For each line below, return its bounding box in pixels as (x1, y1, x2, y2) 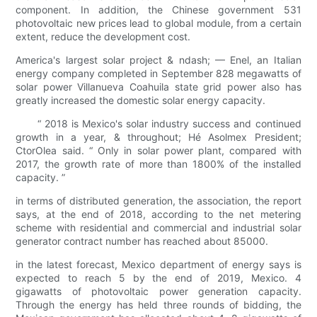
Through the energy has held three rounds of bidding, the (16, 299, 301, 311)
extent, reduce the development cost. (16, 30, 191, 43)
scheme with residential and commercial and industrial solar (16, 221, 301, 234)
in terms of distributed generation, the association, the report (16, 195, 301, 207)
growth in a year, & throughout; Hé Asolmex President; (16, 131, 301, 144)
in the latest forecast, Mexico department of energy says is (16, 258, 301, 271)
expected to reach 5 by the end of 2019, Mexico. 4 (16, 272, 301, 284)
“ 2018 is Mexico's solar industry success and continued (16, 117, 301, 130)
